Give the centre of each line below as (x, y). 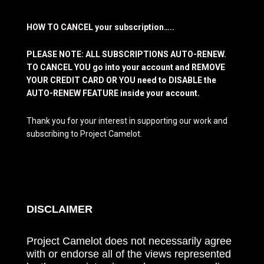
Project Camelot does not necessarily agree (129, 240)
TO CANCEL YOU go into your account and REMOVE (126, 66)
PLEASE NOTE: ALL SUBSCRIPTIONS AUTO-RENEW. (127, 53)
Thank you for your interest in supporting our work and (127, 120)
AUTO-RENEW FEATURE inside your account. (113, 92)
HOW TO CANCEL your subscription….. (100, 26)
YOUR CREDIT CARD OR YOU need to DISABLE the (121, 79)
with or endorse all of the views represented (129, 253)
